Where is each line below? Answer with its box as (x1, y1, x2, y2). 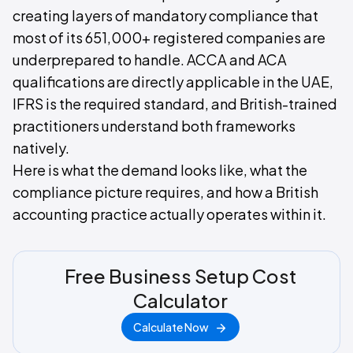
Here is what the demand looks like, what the (13, 161, 307, 179)
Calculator (133, 288, 228, 312)
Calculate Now (133, 320, 209, 334)
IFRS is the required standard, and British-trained (13, 95, 337, 113)
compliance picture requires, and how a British (13, 183, 318, 201)
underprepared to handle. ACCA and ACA (13, 50, 287, 69)
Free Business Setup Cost (65, 264, 296, 288)
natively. (13, 139, 69, 157)
